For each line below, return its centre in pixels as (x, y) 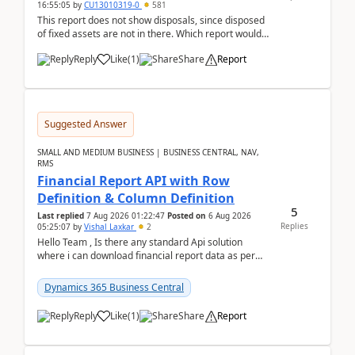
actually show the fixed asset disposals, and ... (137, 47)
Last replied (61, 216)
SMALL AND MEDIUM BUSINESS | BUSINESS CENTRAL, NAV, (148, 152)
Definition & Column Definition (136, 198)
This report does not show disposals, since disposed (151, 20)
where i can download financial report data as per (146, 256)
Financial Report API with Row (134, 181)
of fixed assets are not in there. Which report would (149, 34)
